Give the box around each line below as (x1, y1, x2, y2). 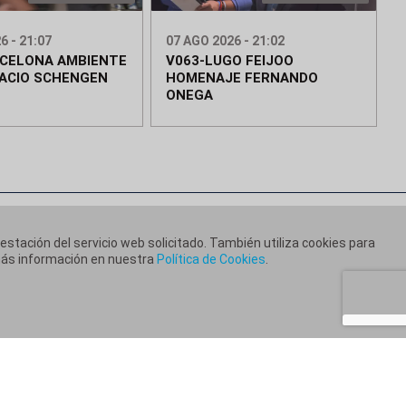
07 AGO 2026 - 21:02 (166, 34, 285, 49)
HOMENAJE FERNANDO (166, 70, 319, 87)
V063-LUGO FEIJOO (166, 53, 295, 70)
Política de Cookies (157, 252, 266, 266)
